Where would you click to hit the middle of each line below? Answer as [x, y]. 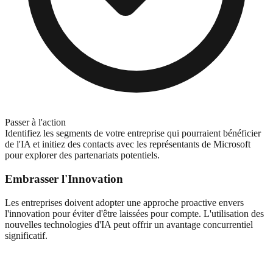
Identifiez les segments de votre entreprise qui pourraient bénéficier [133, 133]
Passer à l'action [35, 122]
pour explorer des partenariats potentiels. [82, 155]
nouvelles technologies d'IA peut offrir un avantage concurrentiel [129, 224]
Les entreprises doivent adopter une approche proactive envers [124, 202]
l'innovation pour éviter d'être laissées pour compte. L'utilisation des [134, 213]
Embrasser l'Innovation [64, 179]
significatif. [26, 235]
